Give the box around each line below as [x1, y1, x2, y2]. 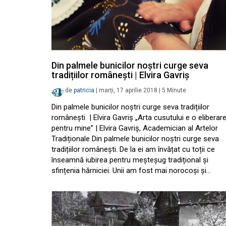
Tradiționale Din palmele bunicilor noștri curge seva [51, 134, 219, 143]
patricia [74, 87, 94, 94]
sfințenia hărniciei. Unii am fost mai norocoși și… [51, 166, 211, 175]
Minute [167, 87, 186, 94]
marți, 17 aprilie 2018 [99, 87, 157, 94]
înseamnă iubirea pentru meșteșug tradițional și [51, 155, 208, 164]
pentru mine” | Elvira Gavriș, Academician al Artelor [51, 124, 218, 133]
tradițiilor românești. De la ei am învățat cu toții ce [51, 145, 215, 154]
